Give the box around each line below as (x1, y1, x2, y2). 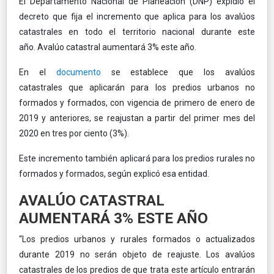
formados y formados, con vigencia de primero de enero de (19, 97, 255, 108)
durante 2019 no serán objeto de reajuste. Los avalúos (19, 249, 255, 259)
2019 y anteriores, (19, 113, 91, 123)
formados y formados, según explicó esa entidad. (19, 168, 209, 179)
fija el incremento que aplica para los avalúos (70, 11, 256, 21)
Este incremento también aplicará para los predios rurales (19, 153, 243, 163)
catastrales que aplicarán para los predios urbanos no (19, 82, 255, 92)
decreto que (19, 11, 67, 21)
